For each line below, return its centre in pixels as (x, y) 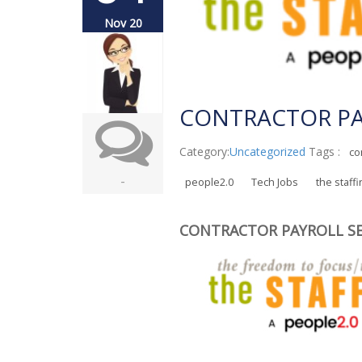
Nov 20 (123, 23)
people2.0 (209, 182)
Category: (204, 151)
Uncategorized (267, 151)
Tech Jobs (275, 182)
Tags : (326, 151)
